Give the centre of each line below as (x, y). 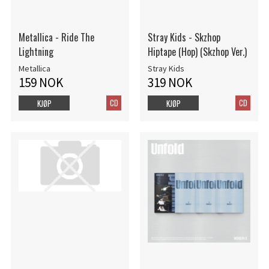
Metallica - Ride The (56, 37)
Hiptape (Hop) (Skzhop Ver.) (197, 52)
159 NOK (41, 83)
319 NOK (170, 83)
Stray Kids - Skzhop (184, 37)
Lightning (36, 52)
